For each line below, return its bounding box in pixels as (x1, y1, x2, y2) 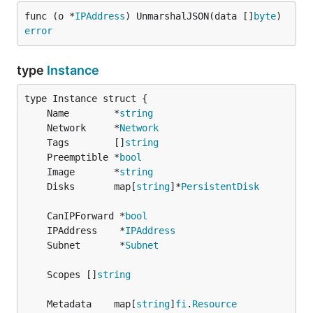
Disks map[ (47, 181, 136, 192)
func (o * (24, 10, 75, 22)
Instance (47, 63, 99, 78)
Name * (47, 108, 119, 119)
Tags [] (47, 137, 125, 148)
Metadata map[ (47, 298, 136, 310)
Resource (192, 298, 237, 310)
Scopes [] (47, 269, 97, 280)
